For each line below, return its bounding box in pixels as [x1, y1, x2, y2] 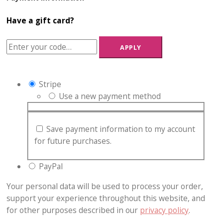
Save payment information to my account [46, 123, 195, 134]
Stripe [39, 78, 61, 90]
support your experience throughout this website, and [6, 192, 205, 204]
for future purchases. [34, 135, 111, 146]
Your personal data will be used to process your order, [6, 180, 203, 192]
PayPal [39, 161, 63, 172]
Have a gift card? [6, 14, 74, 26]
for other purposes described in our [6, 204, 140, 216]
